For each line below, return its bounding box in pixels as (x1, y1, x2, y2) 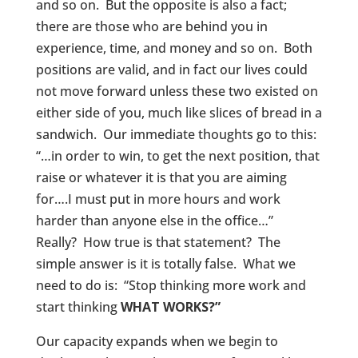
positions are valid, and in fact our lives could (35, 61, 308, 79)
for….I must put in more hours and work (35, 190, 280, 209)
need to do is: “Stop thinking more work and (35, 276, 306, 295)
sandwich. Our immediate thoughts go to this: (35, 125, 320, 144)
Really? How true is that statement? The (35, 233, 280, 252)
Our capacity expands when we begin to (35, 332, 278, 351)
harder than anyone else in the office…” (35, 212, 276, 230)
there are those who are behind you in (35, 18, 268, 36)
